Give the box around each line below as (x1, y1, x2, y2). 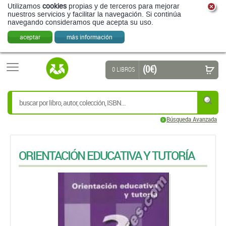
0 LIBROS (112, 65, 135, 74)
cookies (42, 3, 67, 10)
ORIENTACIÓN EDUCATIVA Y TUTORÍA (19, 147, 194, 163)
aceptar (20, 33, 40, 41)
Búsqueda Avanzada (166, 115, 217, 124)
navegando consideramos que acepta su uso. (8, 19, 153, 26)
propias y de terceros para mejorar (67, 3, 180, 10)
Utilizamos (8, 3, 42, 10)
